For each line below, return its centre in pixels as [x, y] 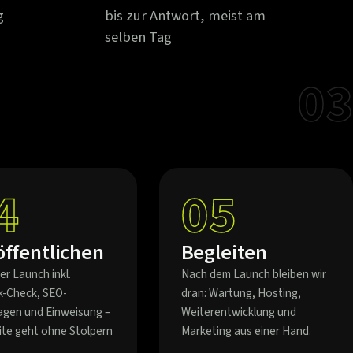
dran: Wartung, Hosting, [241, 293]
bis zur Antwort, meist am [185, 16]
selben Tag [138, 37]
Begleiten [224, 253]
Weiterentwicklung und [238, 312]
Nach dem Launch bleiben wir [253, 274]
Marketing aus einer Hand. [246, 331]
